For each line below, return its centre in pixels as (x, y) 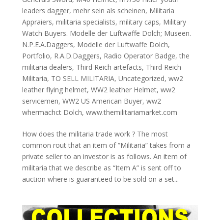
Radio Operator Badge (139, 56)
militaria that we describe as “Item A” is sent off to (101, 168)
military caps (139, 22)
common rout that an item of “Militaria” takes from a (106, 145)
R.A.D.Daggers (77, 56)
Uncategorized (141, 79)
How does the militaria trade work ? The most (95, 134)
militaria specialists (85, 22)
